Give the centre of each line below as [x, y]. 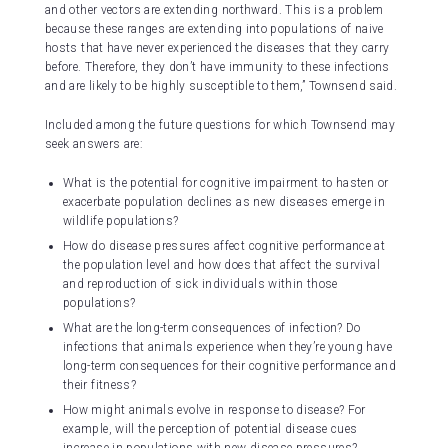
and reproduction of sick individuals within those [200, 284]
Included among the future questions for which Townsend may [220, 125]
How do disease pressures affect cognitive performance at [224, 246]
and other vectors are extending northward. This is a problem [214, 10]
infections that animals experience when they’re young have [227, 347]
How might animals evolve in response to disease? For [214, 410]
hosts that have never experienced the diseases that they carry [217, 48]
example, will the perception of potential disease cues [210, 429]
